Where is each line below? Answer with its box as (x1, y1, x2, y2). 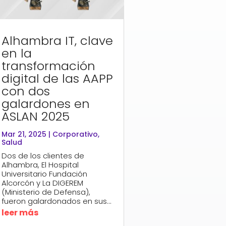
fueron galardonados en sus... (1, 195, 111, 206)
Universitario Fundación (1, 168, 87, 179)
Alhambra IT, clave (1, 32, 113, 49)
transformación (1, 57, 95, 74)
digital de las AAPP (1, 70, 113, 87)
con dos (1, 82, 50, 99)
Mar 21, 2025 (1, 129, 46, 139)
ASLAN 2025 (1, 107, 70, 125)
